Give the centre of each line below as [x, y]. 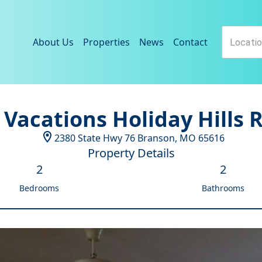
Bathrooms [223, 188]
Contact [190, 42]
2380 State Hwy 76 [94, 138]
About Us [53, 42]
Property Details [131, 153]
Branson [156, 138]
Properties [106, 42]
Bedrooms [39, 188]
